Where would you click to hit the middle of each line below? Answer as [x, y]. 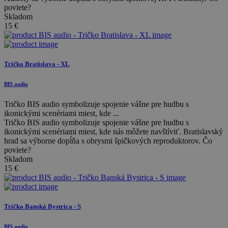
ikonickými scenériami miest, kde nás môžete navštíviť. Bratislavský [113, 131]
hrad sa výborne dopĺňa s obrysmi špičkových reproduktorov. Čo [108, 140]
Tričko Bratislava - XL [37, 64]
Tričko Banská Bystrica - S [42, 206]
